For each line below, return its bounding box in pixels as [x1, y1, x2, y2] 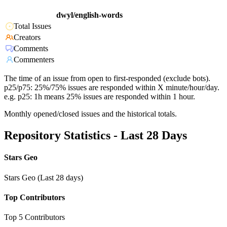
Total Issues [14, 22, 51, 31]
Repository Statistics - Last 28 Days [4, 129, 187, 142]
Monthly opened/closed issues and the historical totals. [4, 109, 177, 119]
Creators [14, 33, 41, 42]
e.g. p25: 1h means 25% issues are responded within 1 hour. [4, 92, 195, 101]
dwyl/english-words [56, 11, 123, 20]
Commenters [14, 55, 54, 64]
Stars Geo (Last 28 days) [4, 173, 83, 182]
